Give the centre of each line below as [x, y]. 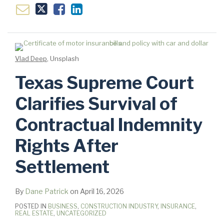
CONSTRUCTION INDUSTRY [119, 206]
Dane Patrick [47, 191]
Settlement [62, 166]
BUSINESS [63, 206]
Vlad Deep [31, 58]
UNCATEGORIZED [81, 213]
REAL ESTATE [34, 213]
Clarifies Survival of [96, 103]
